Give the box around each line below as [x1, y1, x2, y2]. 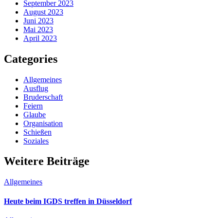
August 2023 [23, 7, 63, 16]
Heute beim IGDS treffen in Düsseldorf [4, 197, 132, 205]
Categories [4, 52, 57, 65]
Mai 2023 [23, 25, 53, 34]
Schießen [23, 127, 52, 136]
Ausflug [23, 84, 48, 92]
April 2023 [23, 34, 57, 42]
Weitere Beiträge [4, 155, 90, 168]
